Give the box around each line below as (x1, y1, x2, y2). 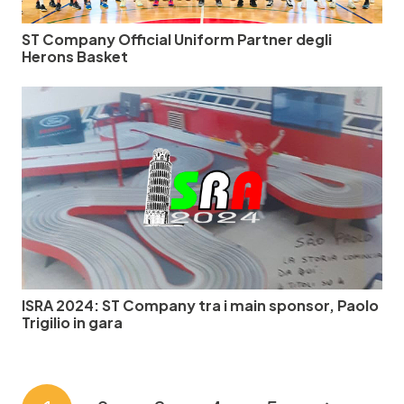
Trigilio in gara (22, 312, 123, 332)
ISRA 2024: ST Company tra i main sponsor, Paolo (22, 295, 379, 315)
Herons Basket (22, 46, 128, 66)
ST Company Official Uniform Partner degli (22, 29, 332, 49)
